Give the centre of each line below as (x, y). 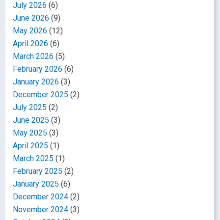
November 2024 (41, 209)
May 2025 (30, 133)
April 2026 (31, 43)
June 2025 (31, 120)
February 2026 (38, 69)
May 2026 (30, 31)
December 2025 (41, 95)
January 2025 (36, 184)
